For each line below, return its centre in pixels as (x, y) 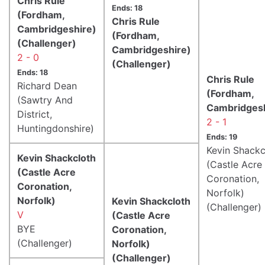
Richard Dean (47, 85)
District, (35, 114)
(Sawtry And (45, 100)
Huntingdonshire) (56, 128)
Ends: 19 (222, 137)
